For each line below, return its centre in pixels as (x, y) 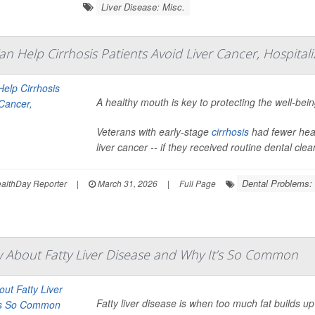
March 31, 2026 (126, 183)
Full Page (197, 183)
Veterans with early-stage (154, 131)
